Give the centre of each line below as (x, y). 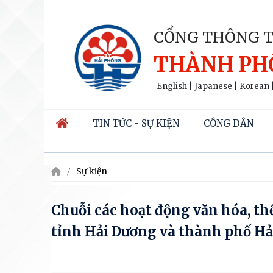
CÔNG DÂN (229, 123)
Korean (254, 86)
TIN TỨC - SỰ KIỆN (136, 123)
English (172, 86)
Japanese (213, 86)
